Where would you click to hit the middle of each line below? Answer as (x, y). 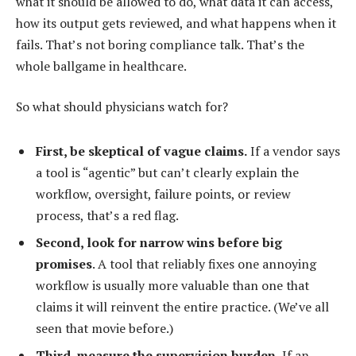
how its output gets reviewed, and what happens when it (176, 23)
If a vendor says (294, 151)
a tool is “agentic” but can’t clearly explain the (167, 173)
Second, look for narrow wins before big (159, 243)
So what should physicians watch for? (122, 107)
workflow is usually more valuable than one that (172, 286)
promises (64, 264)
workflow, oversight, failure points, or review (163, 194)
